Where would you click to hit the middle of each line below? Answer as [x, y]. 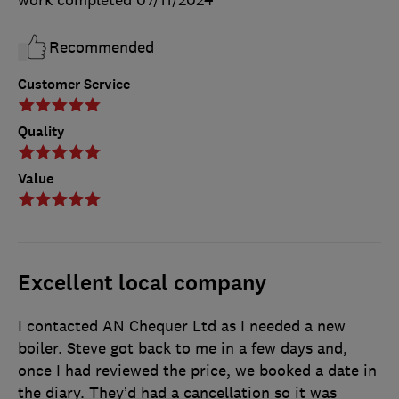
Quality [41, 132]
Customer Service [74, 85]
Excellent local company [142, 284]
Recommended [102, 48]
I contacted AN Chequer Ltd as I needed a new [182, 326]
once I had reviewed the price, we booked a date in [197, 371]
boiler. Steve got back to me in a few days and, [183, 349]
